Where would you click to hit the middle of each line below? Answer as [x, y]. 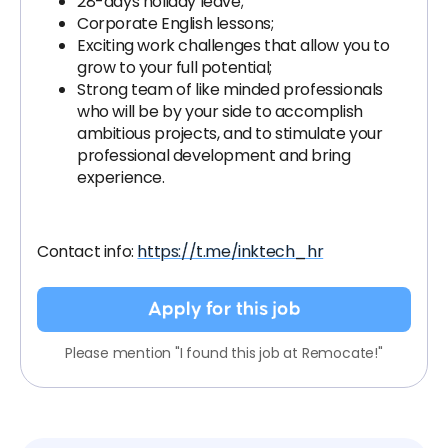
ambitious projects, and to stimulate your [230, 133]
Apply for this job [224, 309]
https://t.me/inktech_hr [230, 251]
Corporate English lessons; [175, 23]
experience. [121, 177]
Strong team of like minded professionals [230, 89]
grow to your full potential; [174, 67]
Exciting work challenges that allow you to [233, 45]
